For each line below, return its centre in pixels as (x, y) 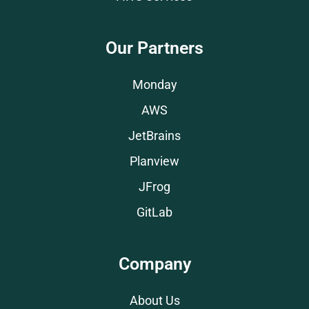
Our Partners (154, 48)
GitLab (154, 212)
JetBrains (154, 136)
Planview (154, 161)
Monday (154, 84)
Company (154, 263)
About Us (154, 300)
